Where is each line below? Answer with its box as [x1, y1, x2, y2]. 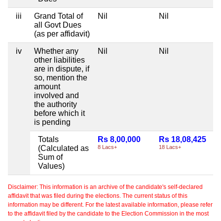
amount [34, 82, 60, 91]
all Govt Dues [34, 20, 81, 29]
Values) [38, 161, 65, 170]
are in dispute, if [34, 64, 89, 73]
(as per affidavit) [34, 29, 90, 38]
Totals [38, 135, 59, 144]
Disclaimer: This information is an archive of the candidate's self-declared [8, 183, 203, 190]
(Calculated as [38, 144, 89, 152]
